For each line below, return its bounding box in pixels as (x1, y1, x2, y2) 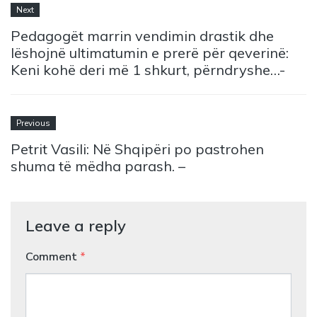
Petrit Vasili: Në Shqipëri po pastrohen (11, 139, 264, 158)
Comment (25, 249, 80, 265)
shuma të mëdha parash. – (11, 156, 185, 175)
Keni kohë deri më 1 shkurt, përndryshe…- (11, 60, 285, 79)
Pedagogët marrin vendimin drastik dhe (11, 26, 274, 45)
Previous (16, 117, 50, 129)
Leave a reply (25, 216, 126, 236)
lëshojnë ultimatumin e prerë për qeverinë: (11, 43, 289, 62)
